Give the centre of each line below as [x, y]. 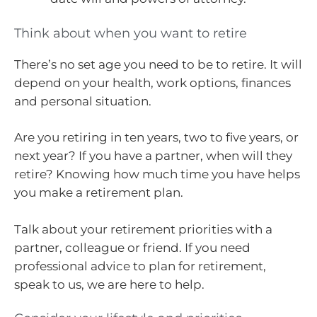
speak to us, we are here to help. [109, 284]
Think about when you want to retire [131, 33]
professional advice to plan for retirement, [140, 266]
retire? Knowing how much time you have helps [157, 174]
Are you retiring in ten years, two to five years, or [156, 138]
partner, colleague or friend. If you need [132, 247]
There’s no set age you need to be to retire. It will [158, 64]
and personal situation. [83, 101]
